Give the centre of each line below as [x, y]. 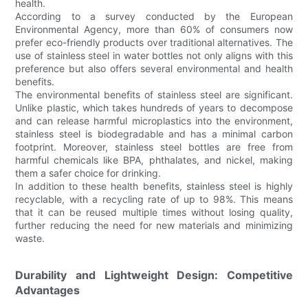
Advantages [48, 290]
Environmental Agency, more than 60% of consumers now [154, 30]
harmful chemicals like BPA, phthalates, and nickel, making [154, 160]
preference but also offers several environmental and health [154, 69]
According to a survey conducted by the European [154, 16]
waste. [30, 239]
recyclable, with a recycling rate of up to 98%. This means [154, 199]
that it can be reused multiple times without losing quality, [154, 212]
